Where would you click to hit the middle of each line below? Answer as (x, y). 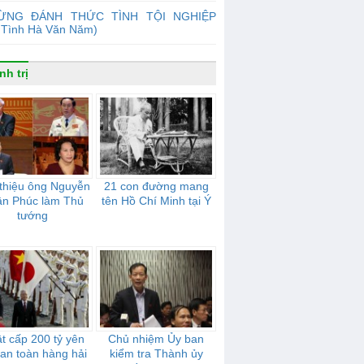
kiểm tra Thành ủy (156, 353)
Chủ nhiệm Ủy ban (156, 339)
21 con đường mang (156, 186)
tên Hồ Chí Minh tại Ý (156, 201)
